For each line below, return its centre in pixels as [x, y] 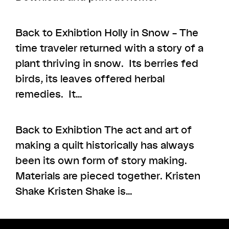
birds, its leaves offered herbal [90, 78]
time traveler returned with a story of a [110, 48]
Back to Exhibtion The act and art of [104, 129]
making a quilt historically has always [105, 145]
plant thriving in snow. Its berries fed [107, 63]
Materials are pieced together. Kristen [108, 175]
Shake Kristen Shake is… [74, 191]
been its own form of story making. [101, 160]
